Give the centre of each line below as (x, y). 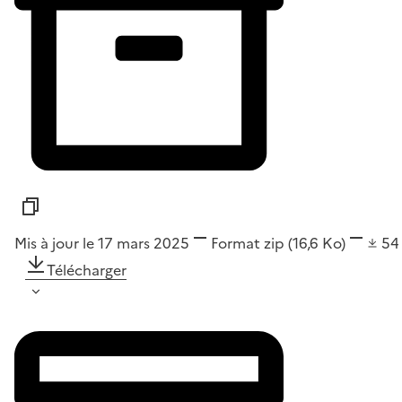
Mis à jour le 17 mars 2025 (102, 243)
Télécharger (87, 270)
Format (236, 243)
